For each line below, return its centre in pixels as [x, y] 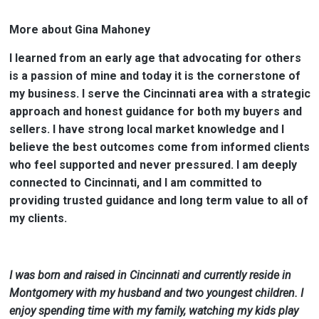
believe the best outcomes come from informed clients [159, 147]
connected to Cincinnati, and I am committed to [135, 183]
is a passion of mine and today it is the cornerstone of [155, 76]
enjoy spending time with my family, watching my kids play [153, 311]
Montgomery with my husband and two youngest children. [155, 293]
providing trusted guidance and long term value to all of [158, 200]
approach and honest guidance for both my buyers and [155, 111]
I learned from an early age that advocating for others [155, 58]
